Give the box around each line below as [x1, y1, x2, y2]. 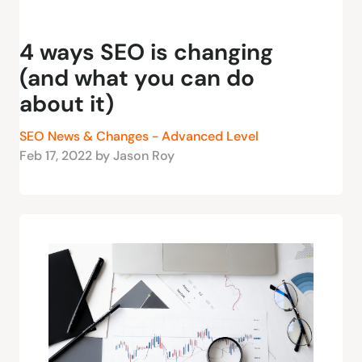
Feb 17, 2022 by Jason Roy [19, 146, 175, 164]
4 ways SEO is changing [19, 36, 273, 67]
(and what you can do [19, 62, 255, 93]
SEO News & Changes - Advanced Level [19, 127, 259, 145]
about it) [19, 88, 114, 119]
